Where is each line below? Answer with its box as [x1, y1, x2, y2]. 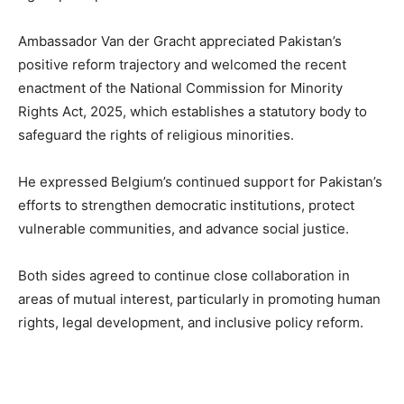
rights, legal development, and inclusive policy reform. [18, 313, 363, 331]
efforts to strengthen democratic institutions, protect [18, 196, 354, 214]
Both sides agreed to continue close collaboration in [18, 266, 350, 284]
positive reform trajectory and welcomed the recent [18, 55, 346, 73]
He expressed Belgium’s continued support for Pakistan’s [18, 172, 382, 190]
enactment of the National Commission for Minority [18, 78, 343, 96]
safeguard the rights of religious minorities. [18, 125, 294, 143]
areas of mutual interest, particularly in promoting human [18, 289, 381, 308]
